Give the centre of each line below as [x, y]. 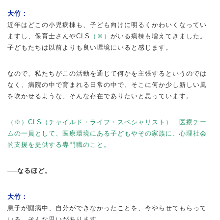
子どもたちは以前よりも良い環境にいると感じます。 [90, 47]
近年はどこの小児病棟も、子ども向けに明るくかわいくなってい [107, 25]
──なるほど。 [29, 170]
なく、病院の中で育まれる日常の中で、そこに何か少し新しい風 [107, 84]
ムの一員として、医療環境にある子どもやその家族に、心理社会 [107, 133]
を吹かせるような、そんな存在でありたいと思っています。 [100, 96]
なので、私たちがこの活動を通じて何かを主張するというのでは [107, 73]
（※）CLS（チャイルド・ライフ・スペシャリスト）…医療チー [107, 122]
